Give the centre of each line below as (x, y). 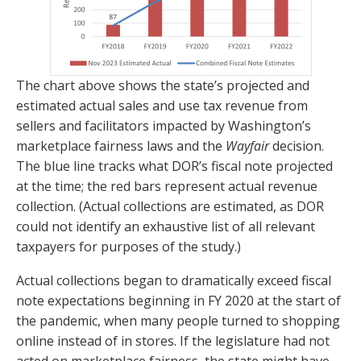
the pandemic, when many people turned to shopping (178, 321)
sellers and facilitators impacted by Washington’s (164, 126)
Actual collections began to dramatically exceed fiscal (174, 281)
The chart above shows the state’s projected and (163, 86)
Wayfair (247, 146)
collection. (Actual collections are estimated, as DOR (170, 207)
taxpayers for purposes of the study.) (129, 247)
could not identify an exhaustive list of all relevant (166, 227)
